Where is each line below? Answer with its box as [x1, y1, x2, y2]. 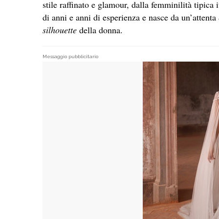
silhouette [43, 23, 79, 36]
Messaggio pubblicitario [43, 53, 98, 59]
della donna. [79, 23, 123, 36]
